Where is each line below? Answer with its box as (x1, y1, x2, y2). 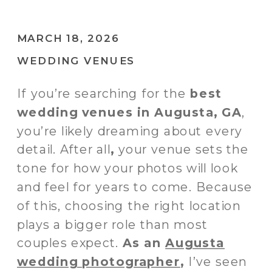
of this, (17, 197, 61, 213)
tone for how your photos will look (17, 160, 238, 176)
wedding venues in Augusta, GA (17, 104, 242, 120)
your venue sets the (114, 141, 249, 157)
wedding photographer (17, 254, 180, 270)
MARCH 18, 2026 (17, 31, 120, 44)
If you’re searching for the (17, 85, 191, 101)
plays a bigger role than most (17, 216, 208, 232)
